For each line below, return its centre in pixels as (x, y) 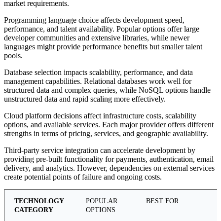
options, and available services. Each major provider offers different (109, 125)
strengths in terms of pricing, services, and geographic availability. (106, 134)
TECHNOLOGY (39, 201)
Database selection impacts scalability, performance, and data (98, 73)
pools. (13, 56)
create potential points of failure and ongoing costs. (83, 177)
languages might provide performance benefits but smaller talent (103, 47)
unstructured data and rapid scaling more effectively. (85, 99)
